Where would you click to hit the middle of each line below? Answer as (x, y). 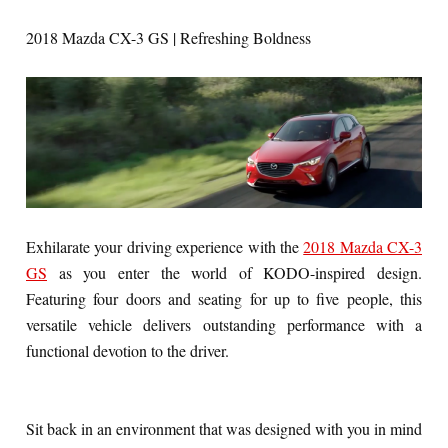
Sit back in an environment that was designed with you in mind (224, 428)
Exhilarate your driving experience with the (165, 246)
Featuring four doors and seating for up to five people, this (224, 298)
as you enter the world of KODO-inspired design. (234, 272)
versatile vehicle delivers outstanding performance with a (224, 324)
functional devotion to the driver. (127, 350)
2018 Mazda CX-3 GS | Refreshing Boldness (168, 37)
